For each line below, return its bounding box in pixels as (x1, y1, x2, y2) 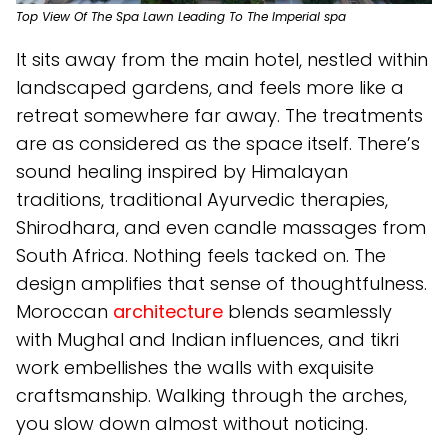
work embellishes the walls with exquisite (16, 355, 374, 380)
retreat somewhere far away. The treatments (16, 103, 423, 128)
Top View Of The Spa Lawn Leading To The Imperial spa (16, 8, 346, 25)
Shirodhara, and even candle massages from (16, 215, 426, 240)
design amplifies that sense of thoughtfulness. (16, 271, 427, 296)
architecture (113, 299, 223, 324)
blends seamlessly (223, 299, 392, 324)
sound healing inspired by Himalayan (16, 159, 348, 184)
